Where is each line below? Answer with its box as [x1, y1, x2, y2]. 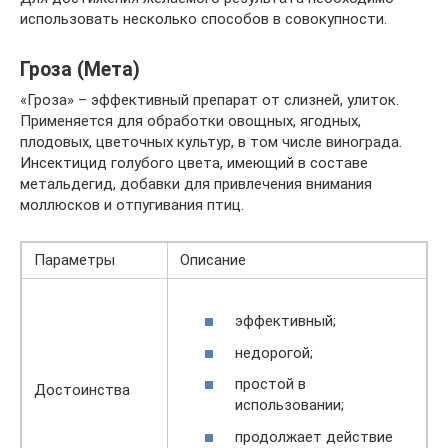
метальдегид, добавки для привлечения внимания [20, 174, 372, 193]
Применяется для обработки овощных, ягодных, [20, 111, 361, 130]
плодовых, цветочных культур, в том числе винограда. [20, 132, 402, 151]
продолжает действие [235, 427, 393, 446]
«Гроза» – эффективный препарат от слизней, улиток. [20, 90, 399, 109]
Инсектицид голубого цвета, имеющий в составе [20, 153, 368, 172]
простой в [235, 375, 306, 393]
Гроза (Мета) [20, 57, 140, 81]
